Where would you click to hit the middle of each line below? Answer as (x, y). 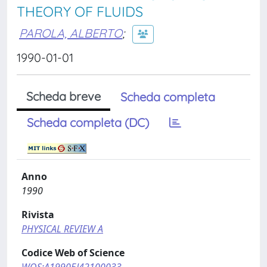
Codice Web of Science (73, 253)
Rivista (38, 215)
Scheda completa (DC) (88, 122)
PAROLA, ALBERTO (71, 33)
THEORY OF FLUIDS (80, 12)
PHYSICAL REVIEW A (62, 229)
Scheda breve (63, 96)
